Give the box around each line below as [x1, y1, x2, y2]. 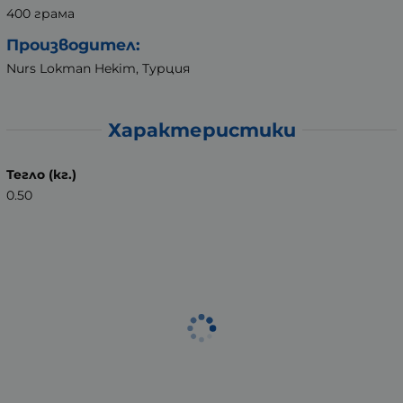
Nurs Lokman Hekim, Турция [6, 60, 190, 77]
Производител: [6, 35, 140, 55]
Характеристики [107, 118, 296, 141]
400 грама [6, 5, 75, 22]
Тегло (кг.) [6, 166, 76, 183]
